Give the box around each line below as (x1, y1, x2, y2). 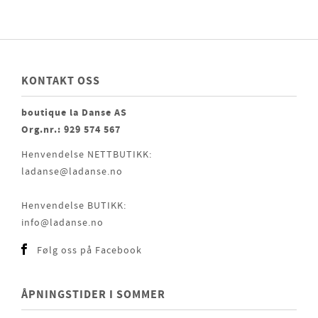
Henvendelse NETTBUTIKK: (21, 148, 152, 161)
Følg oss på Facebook (37, 243, 142, 257)
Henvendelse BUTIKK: (21, 199, 126, 212)
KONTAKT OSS (21, 72, 100, 89)
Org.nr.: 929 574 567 (21, 122, 121, 137)
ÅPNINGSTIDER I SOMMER (21, 286, 165, 302)
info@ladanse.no (21, 216, 104, 229)
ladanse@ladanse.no (21, 165, 123, 178)
